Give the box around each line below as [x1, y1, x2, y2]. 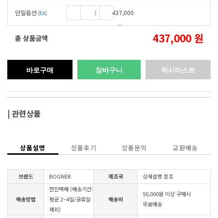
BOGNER [49, 172, 71, 180]
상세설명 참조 [143, 172, 173, 180]
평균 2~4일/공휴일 [49, 195, 91, 203]
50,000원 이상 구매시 [143, 190, 191, 198]
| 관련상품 [7, 108, 41, 119]
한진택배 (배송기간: [49, 185, 93, 193]
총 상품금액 [15, 33, 48, 43]
